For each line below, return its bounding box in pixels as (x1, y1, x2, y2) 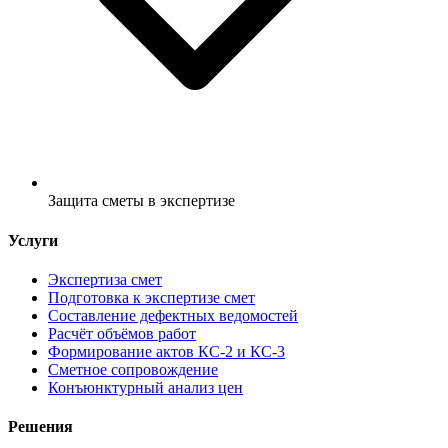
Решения (8, 418, 73, 436)
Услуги (8, 231, 58, 249)
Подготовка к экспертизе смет (48, 288, 255, 306)
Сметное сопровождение (48, 360, 218, 378)
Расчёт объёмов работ (48, 324, 196, 342)
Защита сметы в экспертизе (48, 192, 235, 210)
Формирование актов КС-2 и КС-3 (48, 342, 285, 360)
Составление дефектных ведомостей (48, 306, 298, 324)
